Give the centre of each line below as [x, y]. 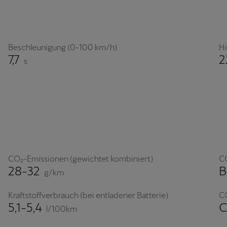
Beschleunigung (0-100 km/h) [63, 48]
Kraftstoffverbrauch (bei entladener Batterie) [88, 196]
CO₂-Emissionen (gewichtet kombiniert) [81, 159]
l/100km [62, 209]
